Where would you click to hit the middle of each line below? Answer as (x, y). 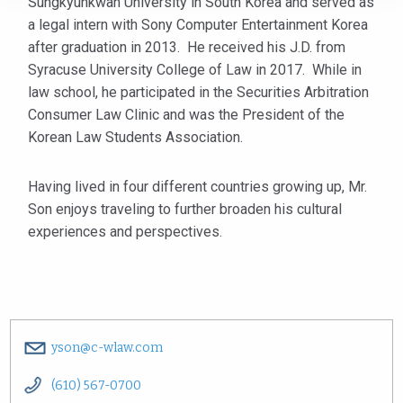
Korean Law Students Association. (135, 137)
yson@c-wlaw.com (107, 348)
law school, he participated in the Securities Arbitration (198, 92)
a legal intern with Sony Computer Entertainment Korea (198, 25)
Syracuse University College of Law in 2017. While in (195, 70)
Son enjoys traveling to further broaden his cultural (185, 209)
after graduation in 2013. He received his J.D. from (187, 47)
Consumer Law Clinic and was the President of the (186, 115)
